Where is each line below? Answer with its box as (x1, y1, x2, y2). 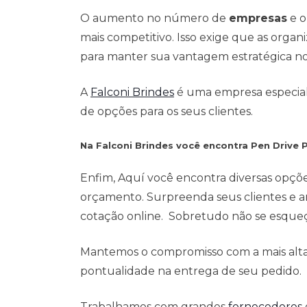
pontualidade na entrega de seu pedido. (80, 265, 302, 278)
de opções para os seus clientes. (80, 105, 253, 119)
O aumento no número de (80, 12, 229, 25)
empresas (229, 12, 287, 25)
